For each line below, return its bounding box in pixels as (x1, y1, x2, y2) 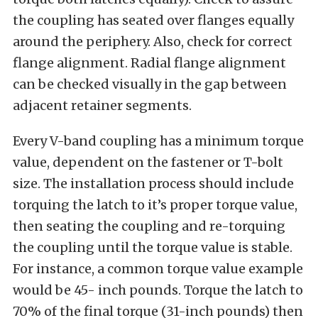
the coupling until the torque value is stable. (13, 239, 292, 256)
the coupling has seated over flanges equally (13, 12, 294, 28)
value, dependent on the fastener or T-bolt (13, 154, 283, 170)
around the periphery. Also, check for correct (13, 33, 292, 50)
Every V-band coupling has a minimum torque (13, 133, 304, 149)
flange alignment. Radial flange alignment (13, 55, 286, 71)
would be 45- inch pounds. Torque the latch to (13, 282, 303, 298)
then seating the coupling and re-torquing (13, 218, 285, 234)
